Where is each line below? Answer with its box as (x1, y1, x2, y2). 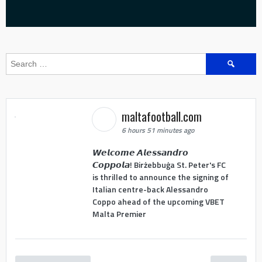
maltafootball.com (121, 108, 205, 126)
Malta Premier (92, 207, 146, 220)
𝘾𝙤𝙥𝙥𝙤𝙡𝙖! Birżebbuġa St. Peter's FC (92, 158, 226, 171)
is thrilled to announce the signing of (92, 170, 229, 183)
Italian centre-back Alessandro (92, 182, 208, 195)
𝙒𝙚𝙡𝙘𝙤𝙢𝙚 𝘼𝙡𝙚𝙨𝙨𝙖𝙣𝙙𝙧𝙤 (92, 146, 188, 158)
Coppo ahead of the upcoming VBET (92, 195, 225, 208)
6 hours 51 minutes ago (121, 125, 194, 136)
